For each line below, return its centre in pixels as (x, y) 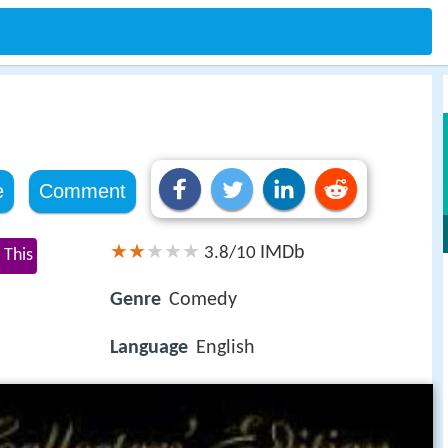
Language (149, 348)
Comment (82, 191)
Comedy (203, 300)
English (225, 348)
